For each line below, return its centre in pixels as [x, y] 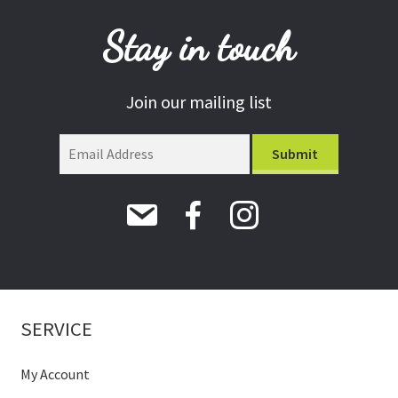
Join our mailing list [199, 102]
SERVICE [56, 328]
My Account [55, 374]
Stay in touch [199, 48]
